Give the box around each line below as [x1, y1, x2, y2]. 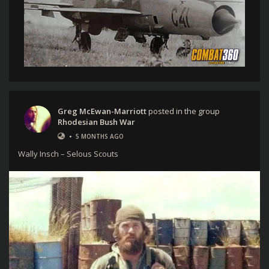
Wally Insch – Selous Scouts [18, 148, 118, 159]
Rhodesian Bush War [58, 116, 135, 127]
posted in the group [147, 105, 220, 116]
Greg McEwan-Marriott [58, 105, 147, 116]
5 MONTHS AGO [76, 131, 124, 141]
